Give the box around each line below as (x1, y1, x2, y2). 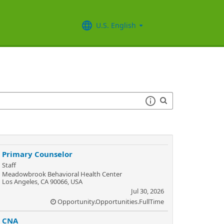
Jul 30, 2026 (131, 186, 164, 195)
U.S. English (96, 20, 136, 30)
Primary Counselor (2, 149, 72, 159)
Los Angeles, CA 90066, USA (2, 177, 82, 186)
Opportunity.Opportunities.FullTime (57, 197, 164, 206)
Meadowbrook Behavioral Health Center (2, 169, 122, 178)
